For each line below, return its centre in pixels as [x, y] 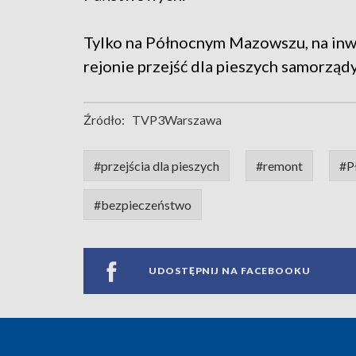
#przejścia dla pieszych [157, 165]
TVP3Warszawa [177, 119]
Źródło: [104, 119]
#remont [279, 165]
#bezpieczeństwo [143, 204]
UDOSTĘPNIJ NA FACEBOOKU [230, 271]
